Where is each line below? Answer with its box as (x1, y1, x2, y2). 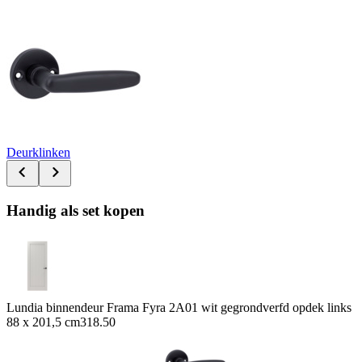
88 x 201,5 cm (6, 315, 80, 330)
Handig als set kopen (6, 201, 145, 219)
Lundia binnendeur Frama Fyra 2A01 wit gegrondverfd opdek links (6, 301, 351, 315)
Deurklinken (6, 145, 70, 159)
